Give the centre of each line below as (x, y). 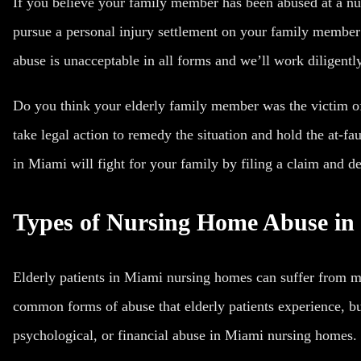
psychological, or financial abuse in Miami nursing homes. (185, 335)
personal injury (110, 31)
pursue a (39, 31)
